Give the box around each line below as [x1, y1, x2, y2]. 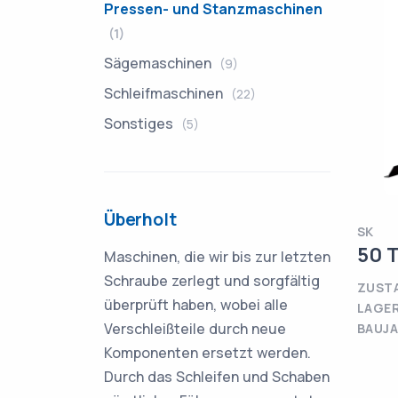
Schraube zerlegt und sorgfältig [104, 271, 320, 291]
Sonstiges [104, 114, 177, 133]
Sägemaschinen [104, 53, 215, 73]
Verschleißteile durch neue [104, 319, 286, 338]
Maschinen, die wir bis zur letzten [104, 247, 330, 267]
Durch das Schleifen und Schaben [104, 367, 330, 386]
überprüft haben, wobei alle [104, 295, 288, 314]
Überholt [104, 208, 177, 231]
